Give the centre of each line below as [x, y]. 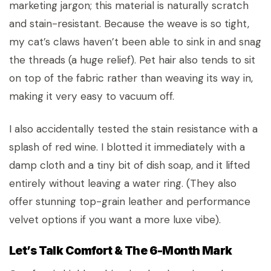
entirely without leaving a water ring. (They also [123, 183]
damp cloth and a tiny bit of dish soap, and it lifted [129, 165]
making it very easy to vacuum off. [92, 96]
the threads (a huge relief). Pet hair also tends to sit [132, 60]
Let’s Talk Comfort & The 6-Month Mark [121, 250]
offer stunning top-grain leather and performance [130, 201]
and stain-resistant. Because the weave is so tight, [129, 24]
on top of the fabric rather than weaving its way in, [131, 78]
